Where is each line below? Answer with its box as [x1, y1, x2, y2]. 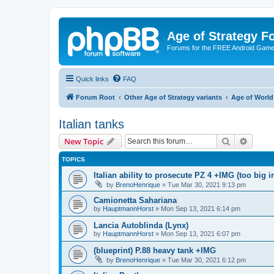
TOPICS [62, 155, 85, 163]
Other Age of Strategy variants [124, 93, 222, 101]
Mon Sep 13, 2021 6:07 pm [161, 229, 240, 237]
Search [231, 135, 256, 146]
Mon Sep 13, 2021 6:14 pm [161, 204, 240, 212]
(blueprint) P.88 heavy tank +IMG [94, 245, 216, 255]
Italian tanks [59, 117, 124, 131]
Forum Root [76, 93, 115, 101]
